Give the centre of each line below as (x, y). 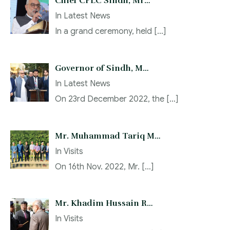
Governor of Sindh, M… (102, 68)
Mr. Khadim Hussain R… (104, 204)
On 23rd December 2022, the (111, 99)
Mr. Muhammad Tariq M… (108, 136)
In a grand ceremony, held (104, 32)
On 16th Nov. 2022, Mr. (98, 167)
